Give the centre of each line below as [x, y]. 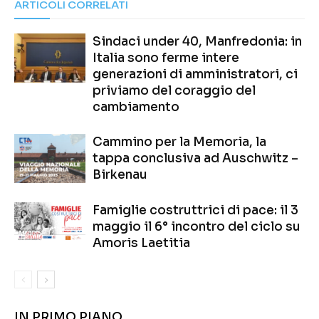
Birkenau [120, 175]
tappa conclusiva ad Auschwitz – [195, 159]
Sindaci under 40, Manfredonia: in [197, 42]
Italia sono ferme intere [166, 58]
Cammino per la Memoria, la [179, 142]
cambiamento [136, 108]
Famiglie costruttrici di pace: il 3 [195, 211]
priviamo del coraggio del [174, 91]
